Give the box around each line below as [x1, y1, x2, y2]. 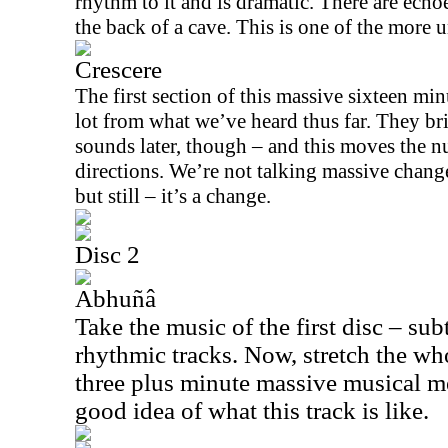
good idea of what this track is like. [75, 397, 429, 424]
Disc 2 [75, 241, 140, 268]
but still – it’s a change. [75, 184, 276, 208]
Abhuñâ [75, 285, 156, 312]
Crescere [75, 56, 162, 83]
